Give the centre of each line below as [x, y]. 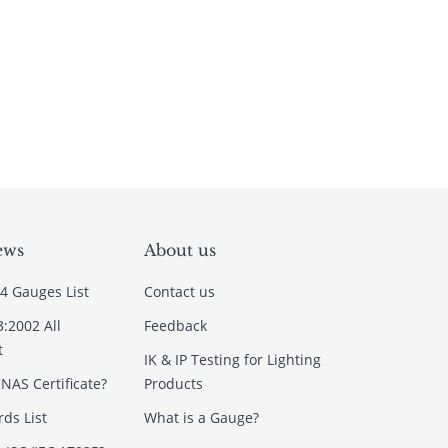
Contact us [179, 291]
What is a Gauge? [201, 417]
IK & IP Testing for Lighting [232, 359]
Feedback [175, 325]
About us [179, 250]
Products [173, 383]
